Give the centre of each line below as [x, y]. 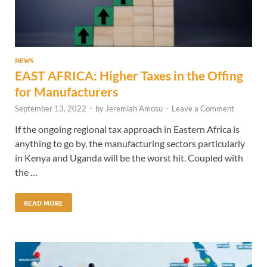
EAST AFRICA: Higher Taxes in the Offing [129, 75]
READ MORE [44, 202]
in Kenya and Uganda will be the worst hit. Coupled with [129, 157]
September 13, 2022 [51, 108]
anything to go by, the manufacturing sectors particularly [130, 143]
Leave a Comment [203, 108]
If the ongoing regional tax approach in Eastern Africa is [127, 129]
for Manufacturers [66, 91]
